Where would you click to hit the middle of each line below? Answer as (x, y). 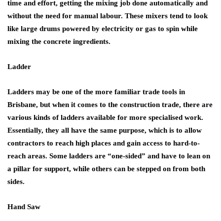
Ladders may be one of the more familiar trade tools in (96, 92)
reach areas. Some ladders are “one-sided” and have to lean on (109, 156)
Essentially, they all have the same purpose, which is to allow (105, 130)
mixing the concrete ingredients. (59, 42)
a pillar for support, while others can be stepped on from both (106, 169)
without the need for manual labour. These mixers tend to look (108, 16)
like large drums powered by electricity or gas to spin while (103, 29)
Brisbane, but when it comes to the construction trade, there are (110, 105)
